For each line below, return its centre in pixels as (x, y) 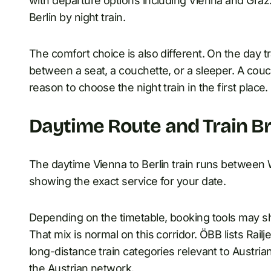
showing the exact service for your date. (128, 181)
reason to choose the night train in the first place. (149, 87)
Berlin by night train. (77, 17)
